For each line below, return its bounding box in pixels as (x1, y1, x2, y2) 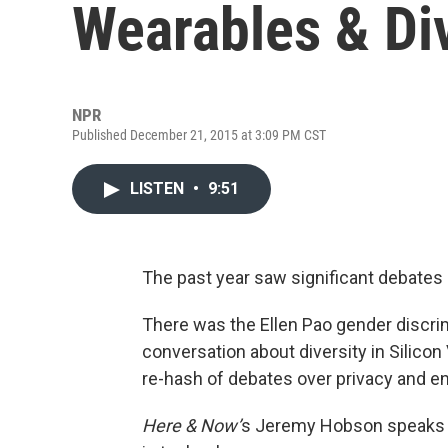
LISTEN (130, 179, 188, 198)
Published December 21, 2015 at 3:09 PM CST (72, 127, 326, 143)
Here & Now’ (142, 415, 241, 436)
